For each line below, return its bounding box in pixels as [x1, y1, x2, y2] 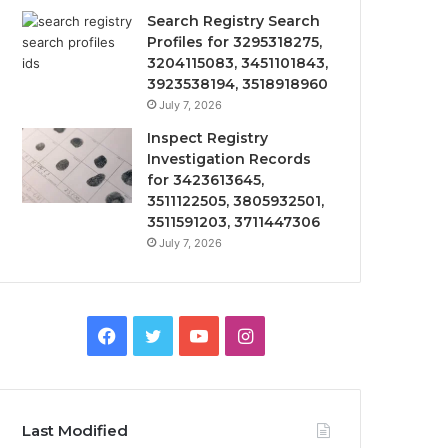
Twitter [160, 324, 222, 345]
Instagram [251, 324, 338, 345]
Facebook [115, 324, 199, 345]
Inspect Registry [147, 129, 269, 147]
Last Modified [22, 421, 129, 440]
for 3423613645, [147, 171, 265, 189]
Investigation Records [147, 150, 312, 168]
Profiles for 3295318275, [147, 33, 323, 51]
